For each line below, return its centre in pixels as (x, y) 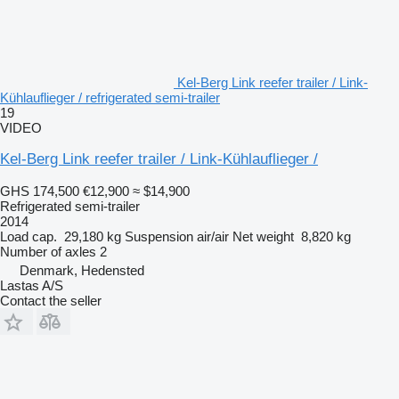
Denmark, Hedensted (82, 270)
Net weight (263, 236)
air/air (213, 236)
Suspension (159, 236)
